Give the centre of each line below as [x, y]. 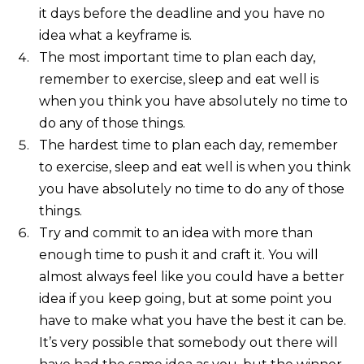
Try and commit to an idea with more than [175, 232]
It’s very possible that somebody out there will [188, 342]
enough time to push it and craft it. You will [178, 254]
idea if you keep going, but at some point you [185, 298]
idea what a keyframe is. [115, 35]
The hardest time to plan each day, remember [188, 145]
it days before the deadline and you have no [182, 13]
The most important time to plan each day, [177, 57]
